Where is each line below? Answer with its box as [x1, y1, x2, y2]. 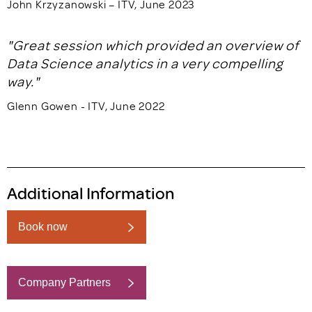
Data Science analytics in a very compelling [7, 54, 283, 72]
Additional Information [7, 182, 174, 203]
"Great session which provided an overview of [7, 36, 299, 54]
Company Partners [18, 276, 111, 288]
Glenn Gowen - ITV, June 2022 [7, 99, 165, 113]
